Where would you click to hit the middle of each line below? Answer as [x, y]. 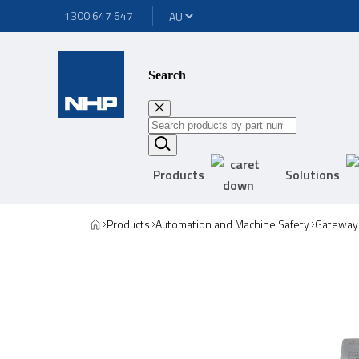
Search [167, 75]
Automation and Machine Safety [232, 224]
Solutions [313, 174]
